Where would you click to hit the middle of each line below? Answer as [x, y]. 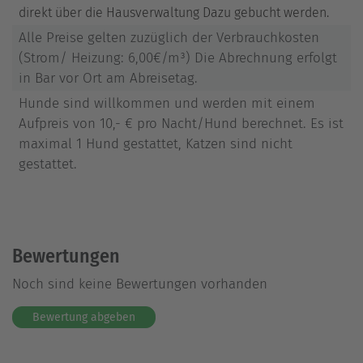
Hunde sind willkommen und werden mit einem [167, 103]
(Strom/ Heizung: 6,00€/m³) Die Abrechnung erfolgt [178, 58]
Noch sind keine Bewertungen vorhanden [140, 284]
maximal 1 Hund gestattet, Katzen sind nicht [156, 143]
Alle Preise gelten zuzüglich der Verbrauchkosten [169, 37]
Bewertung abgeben [84, 317]
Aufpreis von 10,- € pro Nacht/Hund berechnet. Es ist [181, 123]
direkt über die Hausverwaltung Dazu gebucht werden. [174, 12]
